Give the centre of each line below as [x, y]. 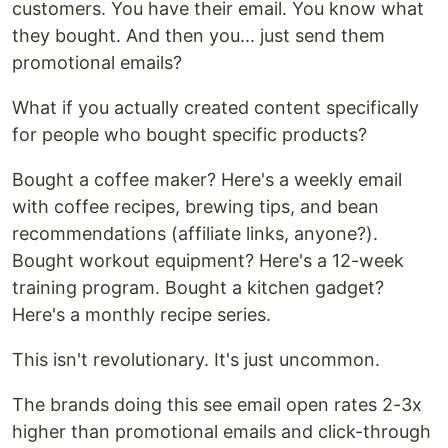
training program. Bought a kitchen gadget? [198, 288]
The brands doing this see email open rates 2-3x [217, 405]
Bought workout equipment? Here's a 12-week [208, 261]
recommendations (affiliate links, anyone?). [195, 234]
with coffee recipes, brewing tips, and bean [195, 207]
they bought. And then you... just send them [198, 36]
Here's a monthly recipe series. [141, 315]
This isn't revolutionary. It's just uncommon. [196, 360]
